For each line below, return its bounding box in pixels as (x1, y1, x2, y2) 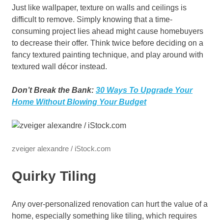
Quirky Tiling (12, 168, 96, 184)
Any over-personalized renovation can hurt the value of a (12, 200, 208, 209)
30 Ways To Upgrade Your (96, 86, 192, 95)
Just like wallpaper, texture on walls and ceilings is (12, 3, 187, 12)
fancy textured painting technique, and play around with (12, 51, 203, 59)
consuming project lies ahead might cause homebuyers (12, 27, 203, 36)
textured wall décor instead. (12, 62, 107, 71)
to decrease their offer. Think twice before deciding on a (12, 39, 203, 48)
